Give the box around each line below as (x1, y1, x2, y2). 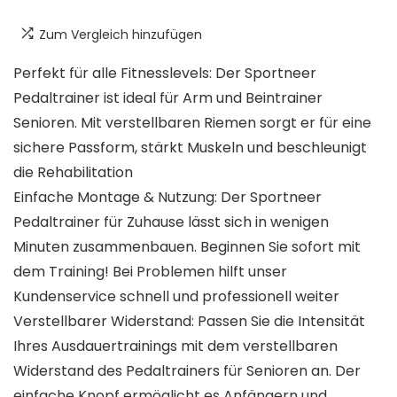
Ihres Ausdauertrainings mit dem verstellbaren (13, 335, 338, 356)
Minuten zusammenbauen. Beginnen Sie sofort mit (13, 236, 361, 257)
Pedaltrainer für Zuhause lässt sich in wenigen (13, 211, 329, 232)
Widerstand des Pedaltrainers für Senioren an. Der (13, 360, 361, 381)
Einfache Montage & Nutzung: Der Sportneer (13, 186, 322, 207)
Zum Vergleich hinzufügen (39, 25, 202, 43)
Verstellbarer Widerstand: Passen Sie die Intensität (13, 310, 365, 331)
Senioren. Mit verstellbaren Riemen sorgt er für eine (13, 112, 371, 133)
